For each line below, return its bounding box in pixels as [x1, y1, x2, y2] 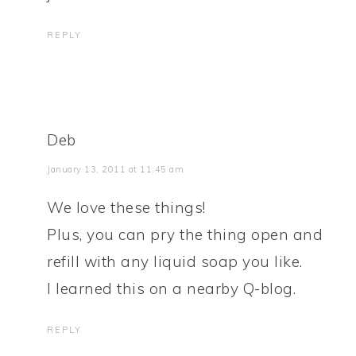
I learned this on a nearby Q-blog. [47, 279, 296, 298]
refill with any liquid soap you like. [47, 252, 303, 271]
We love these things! [47, 198, 206, 217]
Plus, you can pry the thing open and [47, 225, 323, 244]
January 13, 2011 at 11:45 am [47, 164, 184, 175]
